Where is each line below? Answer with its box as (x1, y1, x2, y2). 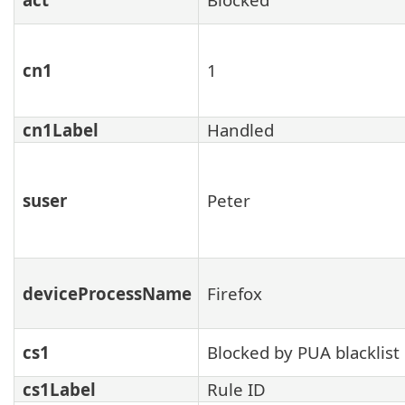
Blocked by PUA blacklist (207, 341, 400, 364)
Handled (207, 118, 274, 142)
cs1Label (23, 378, 96, 401)
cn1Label (23, 118, 99, 142)
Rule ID (207, 378, 266, 401)
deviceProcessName (23, 282, 192, 306)
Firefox (207, 282, 262, 306)
